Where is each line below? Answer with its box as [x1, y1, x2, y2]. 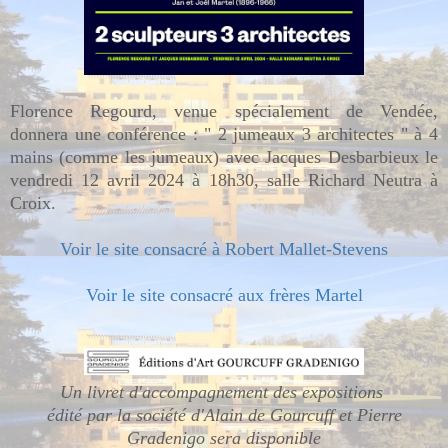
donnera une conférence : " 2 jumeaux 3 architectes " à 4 [10, 123, 438, 144]
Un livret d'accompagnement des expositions [60, 381, 388, 402]
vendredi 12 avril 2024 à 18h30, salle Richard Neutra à [10, 169, 438, 190]
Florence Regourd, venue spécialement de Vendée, [10, 100, 438, 121]
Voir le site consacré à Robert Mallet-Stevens [60, 238, 388, 259]
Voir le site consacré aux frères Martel [85, 284, 363, 305]
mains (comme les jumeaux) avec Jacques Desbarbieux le [10, 146, 438, 167]
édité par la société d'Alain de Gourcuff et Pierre [46, 404, 402, 425]
